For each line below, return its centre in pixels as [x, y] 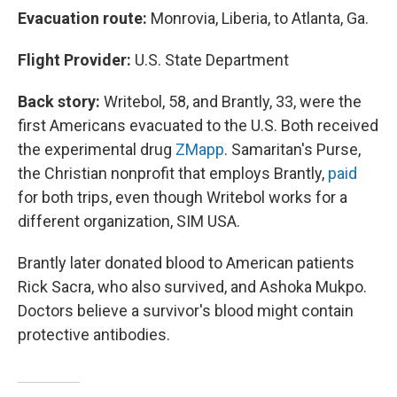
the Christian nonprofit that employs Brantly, [173, 173]
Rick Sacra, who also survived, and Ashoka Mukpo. [192, 287]
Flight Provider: [76, 60]
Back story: [59, 101]
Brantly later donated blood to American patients [186, 263]
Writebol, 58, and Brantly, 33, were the [231, 101]
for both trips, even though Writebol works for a [183, 197]
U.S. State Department [212, 60]
